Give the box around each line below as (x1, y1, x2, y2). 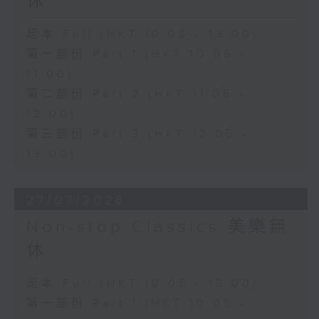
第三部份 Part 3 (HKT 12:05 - (26, 127, 249, 142)
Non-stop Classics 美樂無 (26, 216, 290, 237)
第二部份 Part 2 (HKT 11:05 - (26, 88, 246, 102)
